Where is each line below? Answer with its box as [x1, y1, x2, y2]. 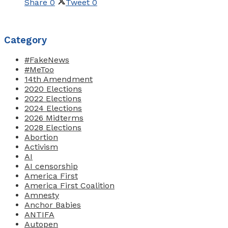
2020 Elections [24, 84, 82, 94]
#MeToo [24, 65, 54, 75]
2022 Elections [24, 94, 81, 104]
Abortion [24, 132, 58, 142]
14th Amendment [24, 74, 93, 84]
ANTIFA [24, 210, 54, 220]
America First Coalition [24, 181, 115, 191]
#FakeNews [24, 55, 69, 65]
